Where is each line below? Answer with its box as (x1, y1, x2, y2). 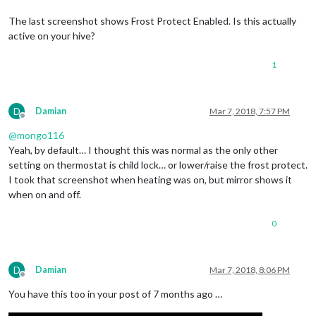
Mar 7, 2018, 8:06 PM (209, 265, 290, 276)
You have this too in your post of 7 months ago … (8, 288, 222, 300)
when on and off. (8, 188, 81, 201)
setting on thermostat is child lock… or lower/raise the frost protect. (8, 159, 308, 171)
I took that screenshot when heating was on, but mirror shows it (8, 174, 292, 186)
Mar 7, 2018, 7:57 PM (209, 106, 290, 117)
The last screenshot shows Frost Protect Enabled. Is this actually (8, 15, 296, 28)
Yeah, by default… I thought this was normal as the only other (8, 144, 278, 157)
